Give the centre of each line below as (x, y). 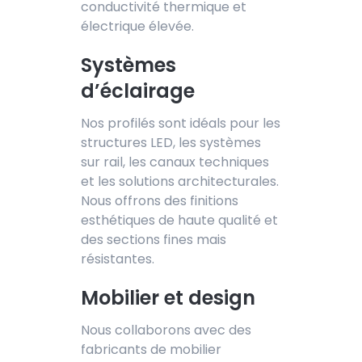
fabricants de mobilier (151, 349)
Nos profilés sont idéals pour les (181, 123)
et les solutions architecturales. (180, 181)
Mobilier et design (168, 297)
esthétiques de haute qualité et (179, 220)
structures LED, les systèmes (171, 142)
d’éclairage (138, 90)
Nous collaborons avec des (166, 330)
